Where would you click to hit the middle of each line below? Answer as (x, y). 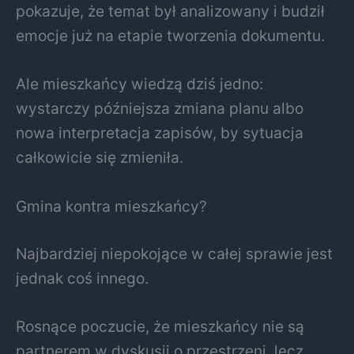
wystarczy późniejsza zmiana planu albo (160, 109)
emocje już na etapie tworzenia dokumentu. (170, 35)
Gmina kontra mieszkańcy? (111, 207)
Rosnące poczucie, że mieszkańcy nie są (160, 327)
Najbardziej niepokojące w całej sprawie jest (174, 253)
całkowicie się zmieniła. (100, 158)
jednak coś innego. (82, 278)
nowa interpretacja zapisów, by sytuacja (160, 133)
